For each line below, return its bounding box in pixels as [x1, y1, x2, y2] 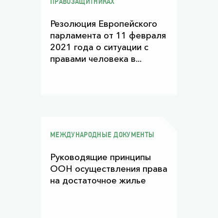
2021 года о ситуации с [50, 42, 148, 53]
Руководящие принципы [50, 152, 151, 163]
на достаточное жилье [50, 175, 146, 186]
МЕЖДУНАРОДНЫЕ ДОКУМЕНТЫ [50, 131, 155, 139]
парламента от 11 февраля [50, 30, 166, 41]
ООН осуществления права [50, 163, 167, 174]
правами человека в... [50, 54, 142, 64]
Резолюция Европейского [50, 18, 157, 29]
